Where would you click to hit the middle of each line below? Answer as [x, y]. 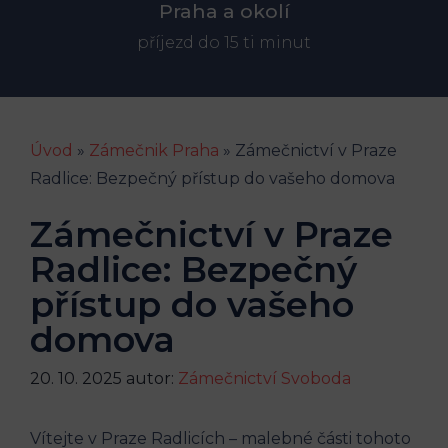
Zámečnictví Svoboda [264, 378]
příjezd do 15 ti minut [224, 42]
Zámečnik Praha [154, 150]
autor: [152, 378]
